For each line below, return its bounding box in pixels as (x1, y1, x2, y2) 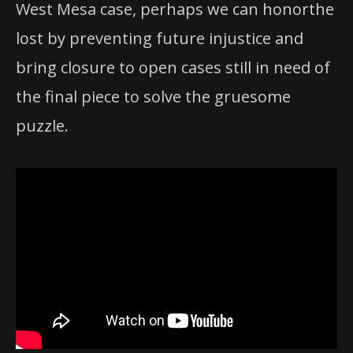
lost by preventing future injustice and (16, 28, 303, 50)
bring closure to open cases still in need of (16, 57, 330, 79)
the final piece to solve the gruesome (16, 86, 291, 108)
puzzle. (16, 115, 69, 137)
